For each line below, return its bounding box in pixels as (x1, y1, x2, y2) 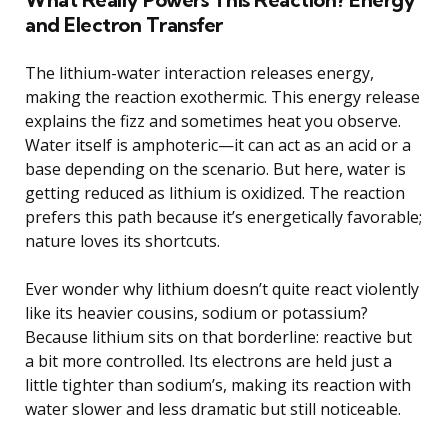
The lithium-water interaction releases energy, (25, 62, 374, 85)
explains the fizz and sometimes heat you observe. (25, 110, 401, 133)
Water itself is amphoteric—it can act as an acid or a (25, 134, 411, 157)
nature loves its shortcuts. (25, 230, 220, 253)
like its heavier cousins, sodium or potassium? (25, 302, 368, 325)
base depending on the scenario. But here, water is (25, 158, 406, 181)
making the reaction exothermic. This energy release (25, 86, 420, 109)
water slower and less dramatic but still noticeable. (25, 398, 401, 421)
